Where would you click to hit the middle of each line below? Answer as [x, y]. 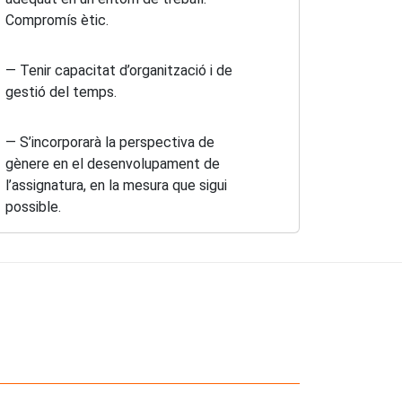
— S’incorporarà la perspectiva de [109, 142]
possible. [33, 206]
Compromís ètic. [57, 20]
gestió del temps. [61, 92]
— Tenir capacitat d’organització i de [118, 70]
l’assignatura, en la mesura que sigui [116, 185]
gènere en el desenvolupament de [112, 163]
